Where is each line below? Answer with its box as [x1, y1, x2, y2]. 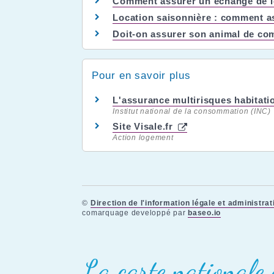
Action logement [113, 133, 174, 142]
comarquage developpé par [82, 209, 188, 218]
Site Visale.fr [113, 121, 176, 131]
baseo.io [188, 209, 221, 218]
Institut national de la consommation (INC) [113, 107, 271, 116]
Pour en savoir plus [92, 70, 191, 81]
